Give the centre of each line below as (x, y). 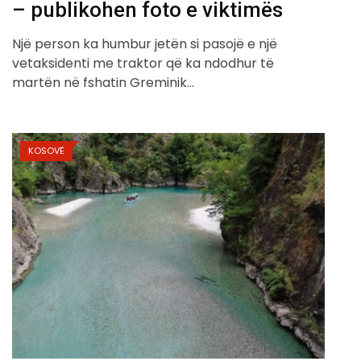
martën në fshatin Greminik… (103, 82)
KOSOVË (46, 150)
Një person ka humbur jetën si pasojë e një (145, 44)
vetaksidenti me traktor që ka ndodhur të (143, 63)
